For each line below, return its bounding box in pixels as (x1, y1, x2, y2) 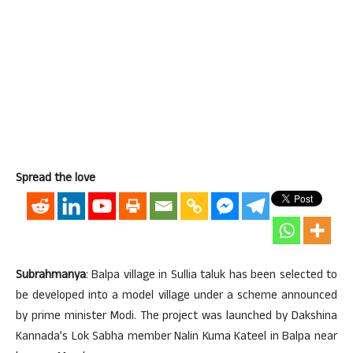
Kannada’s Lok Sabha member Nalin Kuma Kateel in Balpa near (16, 328, 337, 347)
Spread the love (16, 169, 95, 189)
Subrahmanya (16, 266, 86, 286)
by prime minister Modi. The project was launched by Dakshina (16, 307, 337, 327)
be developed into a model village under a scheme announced (16, 287, 337, 307)
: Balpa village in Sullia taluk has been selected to (86, 266, 337, 286)
